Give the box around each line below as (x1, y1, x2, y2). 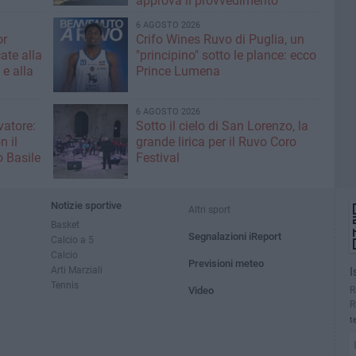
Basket (51, 219, 79, 230)
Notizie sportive (51, 199, 122, 211)
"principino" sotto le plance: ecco (135, 48, 316, 63)
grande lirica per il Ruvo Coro (135, 134, 296, 149)
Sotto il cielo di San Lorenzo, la (135, 118, 308, 133)
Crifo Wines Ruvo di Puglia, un (135, 32, 304, 47)
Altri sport (188, 203, 231, 215)
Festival (135, 150, 180, 165)
